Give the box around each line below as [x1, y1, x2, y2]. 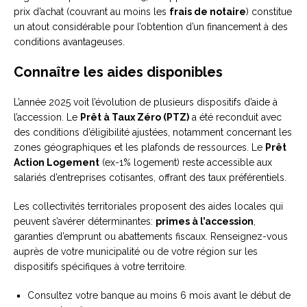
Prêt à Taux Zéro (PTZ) [80, 112, 189, 123]
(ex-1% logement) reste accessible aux [99, 157, 272, 169]
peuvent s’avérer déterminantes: [14, 216, 156, 228]
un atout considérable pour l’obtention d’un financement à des [14, 21, 288, 33]
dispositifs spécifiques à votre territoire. [14, 261, 186, 273]
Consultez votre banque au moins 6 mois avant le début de [27, 290, 291, 302]
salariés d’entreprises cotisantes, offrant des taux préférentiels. [14, 172, 286, 184]
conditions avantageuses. [14, 36, 125, 48]
